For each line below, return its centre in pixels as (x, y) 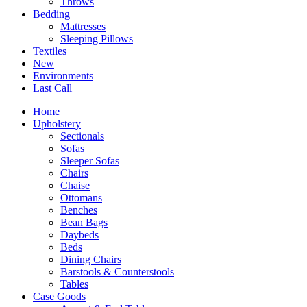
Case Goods (59, 296)
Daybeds (79, 235)
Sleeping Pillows (97, 39)
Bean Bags (84, 222)
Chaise (75, 185)
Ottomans (81, 198)
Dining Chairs (91, 259)
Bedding (51, 14)
